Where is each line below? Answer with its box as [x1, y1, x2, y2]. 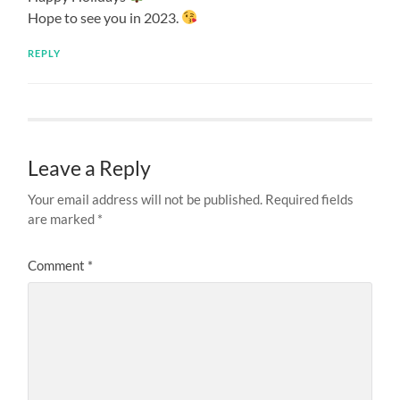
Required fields [265, 190, 354, 207]
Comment [28, 256, 88, 273]
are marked [28, 210, 98, 227]
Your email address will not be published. [28, 190, 263, 207]
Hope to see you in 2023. [28, 8, 182, 26]
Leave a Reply [28, 155, 152, 180]
